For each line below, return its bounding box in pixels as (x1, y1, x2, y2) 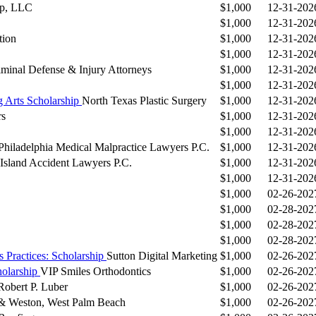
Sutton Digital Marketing (107, 250, 217, 262)
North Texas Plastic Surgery (82, 95, 207, 107)
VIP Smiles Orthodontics (40, 265, 151, 278)
